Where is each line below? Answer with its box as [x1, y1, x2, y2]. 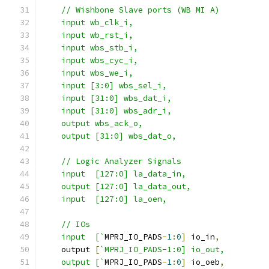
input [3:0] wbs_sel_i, [42, 80, 167, 91]
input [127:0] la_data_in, [42, 169, 186, 179]
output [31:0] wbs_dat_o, [42, 131, 177, 141]
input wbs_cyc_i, [42, 55, 138, 65]
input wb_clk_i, [42, 17, 133, 28]
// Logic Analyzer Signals [42, 156, 181, 166]
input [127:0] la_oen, [42, 194, 167, 204]
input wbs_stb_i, [42, 43, 138, 53]
